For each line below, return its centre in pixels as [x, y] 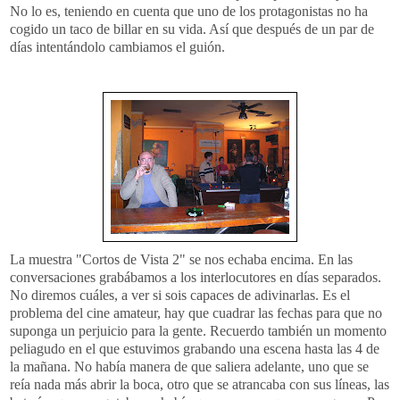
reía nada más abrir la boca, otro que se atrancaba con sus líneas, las [200, 384]
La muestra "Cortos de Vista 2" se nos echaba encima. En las [181, 259]
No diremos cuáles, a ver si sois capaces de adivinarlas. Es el [180, 295]
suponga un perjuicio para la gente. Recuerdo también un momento [198, 330]
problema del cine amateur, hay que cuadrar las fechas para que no [196, 312]
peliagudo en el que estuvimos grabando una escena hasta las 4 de [195, 348]
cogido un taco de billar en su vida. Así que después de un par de [192, 29]
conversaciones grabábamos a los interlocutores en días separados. [196, 277]
